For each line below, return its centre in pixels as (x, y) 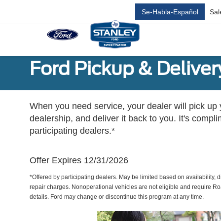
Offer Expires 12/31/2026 (79, 160)
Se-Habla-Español (170, 12)
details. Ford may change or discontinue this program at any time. (117, 197)
